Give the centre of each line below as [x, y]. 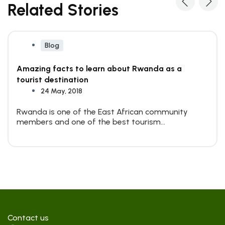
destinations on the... [55, 132]
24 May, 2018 [62, 91]
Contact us [28, 218]
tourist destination [52, 80]
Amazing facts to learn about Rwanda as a [99, 69]
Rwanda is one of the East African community [102, 112]
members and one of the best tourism [89, 122]
